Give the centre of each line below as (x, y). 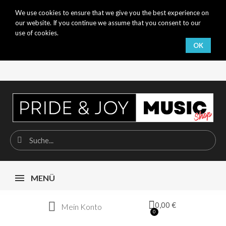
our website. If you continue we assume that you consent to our (108, 23)
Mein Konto (81, 206)
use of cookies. (37, 33)
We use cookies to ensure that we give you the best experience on (112, 13)
